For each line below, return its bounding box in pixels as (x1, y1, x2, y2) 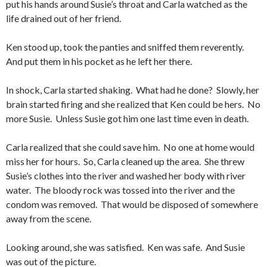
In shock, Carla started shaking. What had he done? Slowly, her (6, 84, 259, 95)
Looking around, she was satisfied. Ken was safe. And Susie (6, 241, 245, 253)
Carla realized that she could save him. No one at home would (6, 141, 254, 153)
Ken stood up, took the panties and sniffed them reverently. (6, 41, 246, 52)
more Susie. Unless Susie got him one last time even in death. (6, 113, 249, 124)
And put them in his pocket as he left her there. (6, 55, 192, 67)
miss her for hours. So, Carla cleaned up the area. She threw (6, 156, 244, 167)
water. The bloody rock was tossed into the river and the (6, 184, 235, 195)
